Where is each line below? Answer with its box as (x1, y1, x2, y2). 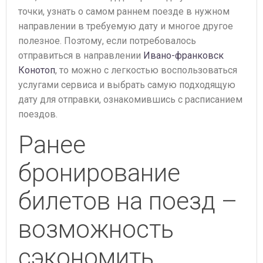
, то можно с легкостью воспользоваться (55, 65, 237, 76)
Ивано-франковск (143, 50, 224, 61)
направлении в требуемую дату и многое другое (18, 21, 233, 32)
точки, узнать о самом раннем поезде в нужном (18, 6, 230, 17)
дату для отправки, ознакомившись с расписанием (18, 94, 242, 105)
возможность (18, 215, 174, 244)
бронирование (18, 159, 180, 187)
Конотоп (18, 65, 55, 76)
